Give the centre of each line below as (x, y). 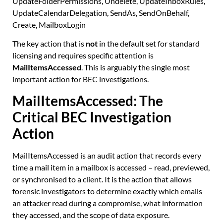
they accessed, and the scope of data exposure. (91, 215)
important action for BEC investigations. (81, 79)
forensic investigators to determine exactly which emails (107, 191)
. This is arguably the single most (136, 67)
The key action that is (49, 44)
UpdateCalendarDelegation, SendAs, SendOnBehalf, (101, 12)
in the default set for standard (149, 44)
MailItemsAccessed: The (88, 100)
